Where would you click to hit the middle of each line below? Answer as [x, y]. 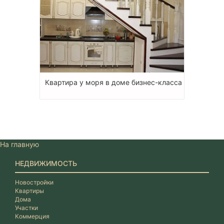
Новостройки [34, 182]
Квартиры [29, 190]
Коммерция [32, 216]
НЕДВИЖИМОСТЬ [46, 163]
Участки [26, 207]
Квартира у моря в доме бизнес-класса [113, 82]
